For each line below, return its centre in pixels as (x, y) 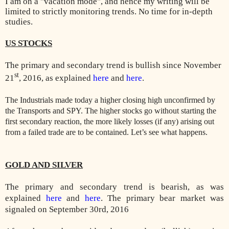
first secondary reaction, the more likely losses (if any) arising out (110, 121)
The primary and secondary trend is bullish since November (113, 65)
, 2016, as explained (56, 78)
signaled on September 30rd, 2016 (67, 209)
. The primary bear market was (162, 198)
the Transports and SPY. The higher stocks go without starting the (111, 110)
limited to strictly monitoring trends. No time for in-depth (109, 11)
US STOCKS (29, 43)
